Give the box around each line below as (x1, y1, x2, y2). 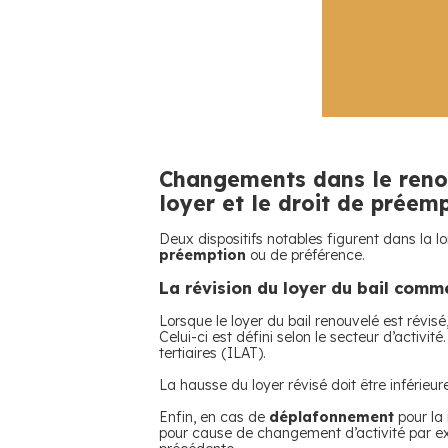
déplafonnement (269, 408, 394, 426)
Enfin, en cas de (159, 408, 269, 426)
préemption (159, 246, 246, 264)
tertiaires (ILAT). (159, 344, 266, 362)
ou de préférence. (246, 246, 365, 264)
